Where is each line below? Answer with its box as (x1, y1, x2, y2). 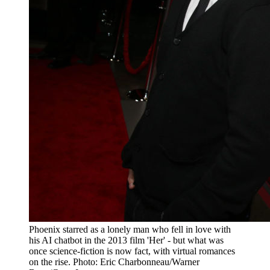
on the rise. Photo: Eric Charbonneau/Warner (29, 256, 199, 267)
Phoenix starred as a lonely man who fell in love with (29, 224, 231, 234)
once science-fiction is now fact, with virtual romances (29, 245, 235, 256)
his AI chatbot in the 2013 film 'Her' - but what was (29, 234, 224, 245)
